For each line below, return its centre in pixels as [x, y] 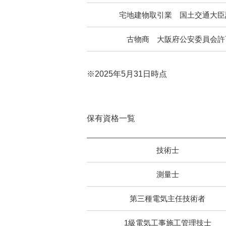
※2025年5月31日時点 [127, 74]
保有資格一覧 [111, 118]
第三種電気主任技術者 [167, 198]
